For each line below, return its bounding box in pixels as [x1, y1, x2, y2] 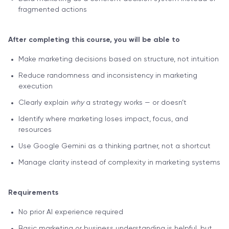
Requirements [8, 189, 58, 196]
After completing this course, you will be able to [8, 36, 180, 43]
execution [18, 82, 53, 90]
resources [18, 126, 52, 133]
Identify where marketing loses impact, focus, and [18, 115, 188, 123]
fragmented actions [18, 6, 87, 13]
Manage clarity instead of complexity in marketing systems [18, 158, 220, 166]
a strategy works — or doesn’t [84, 99, 187, 106]
